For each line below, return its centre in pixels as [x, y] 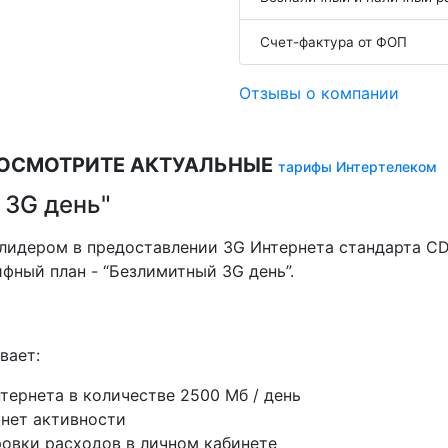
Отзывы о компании [319, 93]
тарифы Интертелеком [357, 166]
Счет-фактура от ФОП [333, 42]
